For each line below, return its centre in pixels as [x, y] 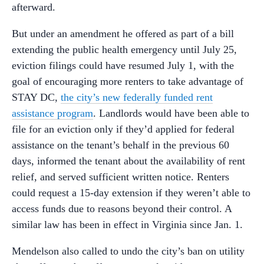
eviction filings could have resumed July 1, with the [123, 65]
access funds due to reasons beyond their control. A [122, 209]
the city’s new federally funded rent [137, 97]
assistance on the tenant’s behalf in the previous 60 [121, 145]
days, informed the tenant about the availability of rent [128, 161]
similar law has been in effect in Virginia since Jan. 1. [127, 225]
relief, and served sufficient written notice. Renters [121, 177]
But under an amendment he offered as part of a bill [123, 34]
